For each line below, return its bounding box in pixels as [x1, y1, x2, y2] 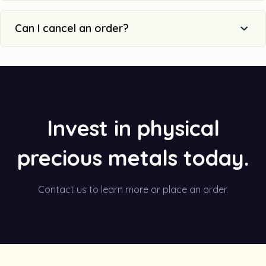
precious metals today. [17, 144, 249, 171]
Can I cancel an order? [15, 21, 129, 35]
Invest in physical [46, 114, 220, 141]
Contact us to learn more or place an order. [38, 183, 228, 195]
